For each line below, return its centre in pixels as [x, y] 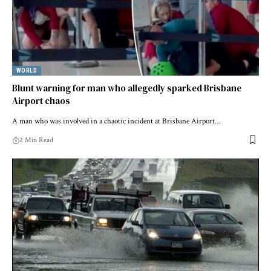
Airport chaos [41, 100]
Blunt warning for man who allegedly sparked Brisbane [127, 88]
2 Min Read [36, 140]
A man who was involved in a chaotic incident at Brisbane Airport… [116, 121]
